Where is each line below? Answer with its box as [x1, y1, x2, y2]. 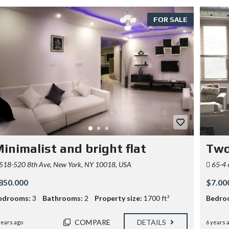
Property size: [95, 194, 142, 203]
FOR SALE [153, 15, 188, 24]
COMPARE [75, 218, 110, 227]
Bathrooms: [42, 194, 83, 203]
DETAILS [136, 218, 168, 227]
